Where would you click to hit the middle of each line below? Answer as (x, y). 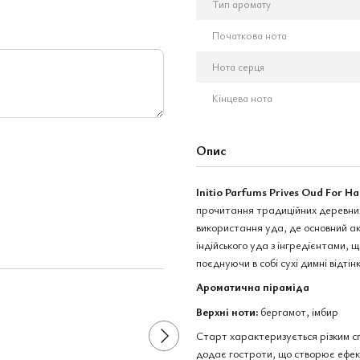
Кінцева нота (242, 98)
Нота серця (238, 67)
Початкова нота (250, 35)
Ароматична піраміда (253, 287)
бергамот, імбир (298, 311)
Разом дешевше (210, 252)
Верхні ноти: (227, 311)
